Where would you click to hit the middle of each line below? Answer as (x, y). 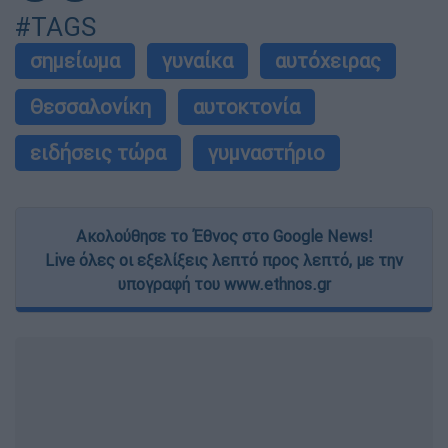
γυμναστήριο (266, 153)
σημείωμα (75, 61)
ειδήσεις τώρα (98, 153)
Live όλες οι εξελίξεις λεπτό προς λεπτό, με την (224, 260)
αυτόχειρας (328, 61)
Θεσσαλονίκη (90, 107)
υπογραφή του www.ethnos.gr (224, 284)
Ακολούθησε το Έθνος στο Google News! (224, 236)
